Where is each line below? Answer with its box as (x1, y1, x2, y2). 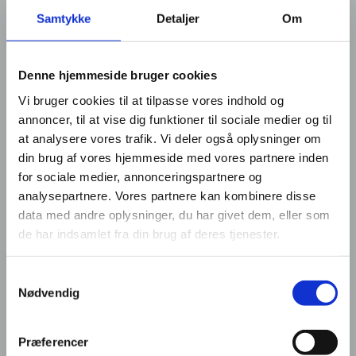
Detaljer (156, 11, 200, 25)
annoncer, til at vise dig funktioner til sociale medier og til (18, 112, 331, 126)
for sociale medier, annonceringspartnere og (18, 169, 262, 184)
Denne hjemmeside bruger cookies (18, 68, 217, 82)
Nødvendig (18, 285, 79, 300)
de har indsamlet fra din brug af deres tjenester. (18, 226, 281, 241)
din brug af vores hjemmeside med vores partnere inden (18, 150, 329, 164)
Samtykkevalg (6, 269, 82, 284)
